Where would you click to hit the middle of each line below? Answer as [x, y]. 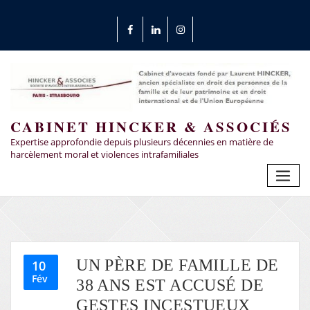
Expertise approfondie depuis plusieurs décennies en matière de [142, 142]
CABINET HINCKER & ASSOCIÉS [151, 127]
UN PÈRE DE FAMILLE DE [177, 264]
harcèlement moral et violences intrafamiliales [104, 154]
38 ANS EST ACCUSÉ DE [170, 284]
